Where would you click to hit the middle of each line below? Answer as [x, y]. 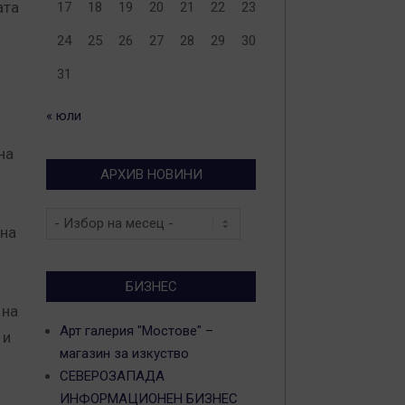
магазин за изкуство [124, 353]
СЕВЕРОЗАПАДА [112, 376]
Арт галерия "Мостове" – [137, 331]
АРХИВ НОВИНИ [151, 174]
